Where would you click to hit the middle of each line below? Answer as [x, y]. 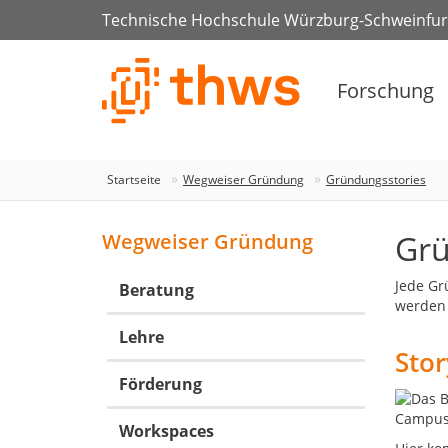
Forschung [385, 91]
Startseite [134, 179]
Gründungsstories [376, 179]
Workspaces [166, 431]
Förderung [160, 384]
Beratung [156, 290]
